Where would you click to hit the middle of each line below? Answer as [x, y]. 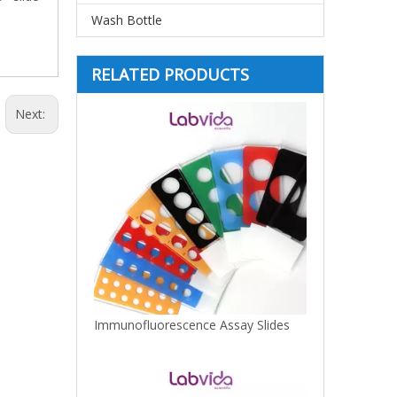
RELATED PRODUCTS [170, 74]
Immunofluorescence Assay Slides [192, 324]
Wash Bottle [127, 19]
